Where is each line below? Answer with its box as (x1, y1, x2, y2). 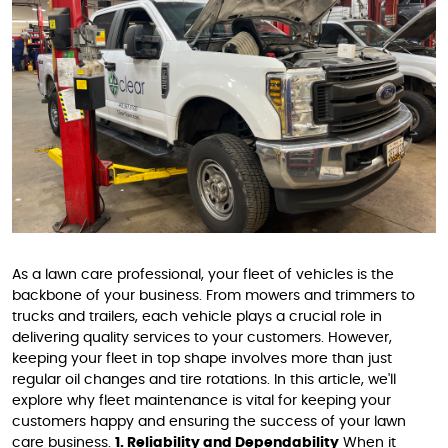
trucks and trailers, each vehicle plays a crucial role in (12, 310, 382, 324)
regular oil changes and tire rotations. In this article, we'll (12, 373, 396, 387)
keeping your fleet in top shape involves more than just (12, 352, 392, 366)
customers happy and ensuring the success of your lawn (12, 415, 406, 429)
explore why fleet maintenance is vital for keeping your (12, 394, 391, 408)
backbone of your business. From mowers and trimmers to (12, 289, 415, 303)
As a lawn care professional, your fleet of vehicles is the (12, 268, 394, 282)
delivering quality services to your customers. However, (12, 331, 392, 345)
